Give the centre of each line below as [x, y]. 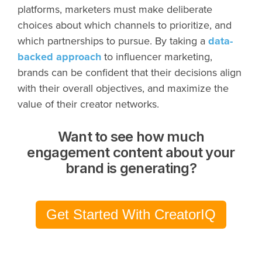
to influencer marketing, [157, 56]
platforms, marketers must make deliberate [115, 9]
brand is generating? [131, 168]
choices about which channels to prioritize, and [125, 25]
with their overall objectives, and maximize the [123, 88]
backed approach [59, 56]
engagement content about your [131, 152]
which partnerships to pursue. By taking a [113, 41]
